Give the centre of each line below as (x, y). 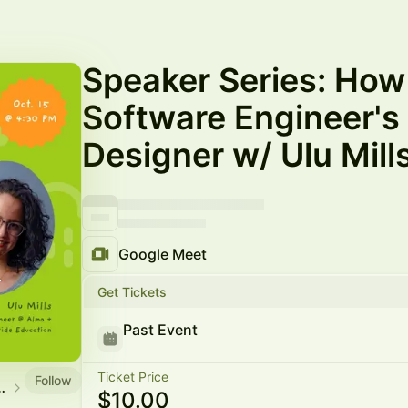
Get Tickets (132, 292)
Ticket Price (133, 377)
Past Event (160, 330)
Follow (53, 380)
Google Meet (163, 254)
